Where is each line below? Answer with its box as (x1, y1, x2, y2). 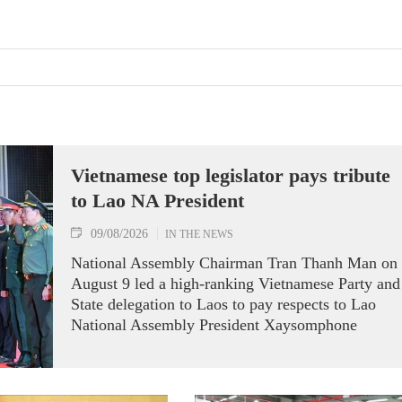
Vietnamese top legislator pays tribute (71, 164, 390, 187)
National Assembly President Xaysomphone (71, 316, 357, 334)
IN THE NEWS (165, 227, 233, 240)
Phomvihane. (71, 336, 156, 354)
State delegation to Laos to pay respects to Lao (71, 295, 376, 313)
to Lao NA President (71, 189, 244, 212)
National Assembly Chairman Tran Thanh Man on (71, 254, 398, 272)
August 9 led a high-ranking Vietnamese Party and (71, 275, 400, 293)
